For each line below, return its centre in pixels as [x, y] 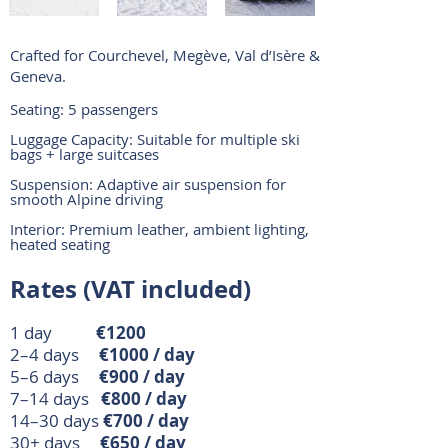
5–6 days [54, 376]
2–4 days [54, 354]
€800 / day [144, 398]
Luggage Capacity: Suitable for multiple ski [155, 139]
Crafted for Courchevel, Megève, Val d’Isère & [165, 55]
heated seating [60, 244]
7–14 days [55, 398]
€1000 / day [147, 354]
